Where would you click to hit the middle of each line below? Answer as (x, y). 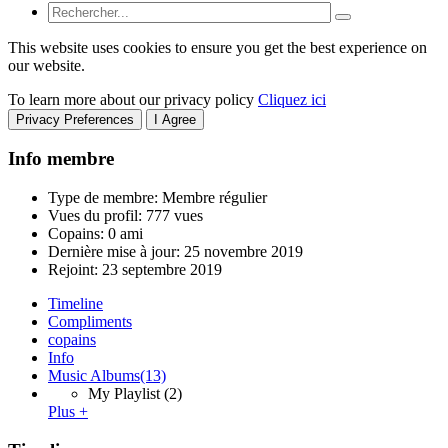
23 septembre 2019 (162, 270)
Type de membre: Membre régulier (157, 198)
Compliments (90, 322)
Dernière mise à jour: (116, 252)
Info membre (61, 159)
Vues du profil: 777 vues (125, 216)
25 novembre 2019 (243, 252)
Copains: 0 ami (95, 234)
